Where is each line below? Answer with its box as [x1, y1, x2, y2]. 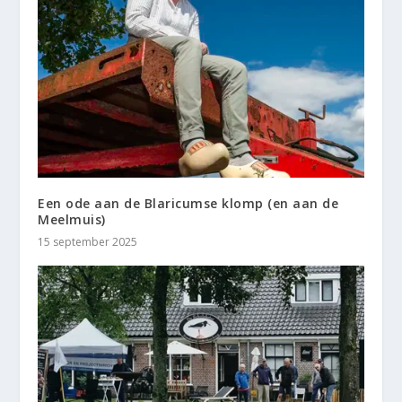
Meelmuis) [38, 211, 106, 229]
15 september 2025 [38, 234, 138, 250]
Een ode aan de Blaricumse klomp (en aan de [38, 195, 339, 213]
